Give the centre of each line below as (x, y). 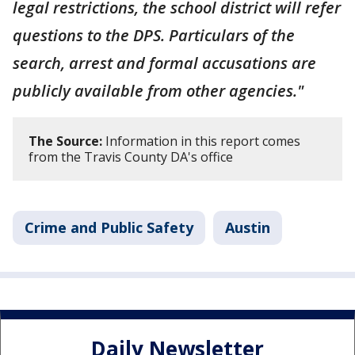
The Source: (65, 141)
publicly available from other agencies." (158, 90)
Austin (248, 227)
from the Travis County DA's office (131, 157)
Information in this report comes (201, 141)
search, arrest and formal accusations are (164, 63)
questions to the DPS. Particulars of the (154, 35)
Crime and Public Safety (109, 227)
